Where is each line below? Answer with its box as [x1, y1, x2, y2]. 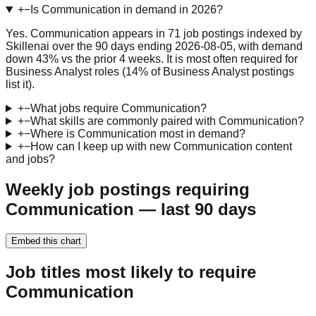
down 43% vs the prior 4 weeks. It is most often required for [6, 53, 298, 66]
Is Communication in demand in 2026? [30, 4, 223, 16]
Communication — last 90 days [6, 199, 256, 219]
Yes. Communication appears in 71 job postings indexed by [6, 28, 302, 40]
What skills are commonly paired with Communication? [30, 115, 304, 128]
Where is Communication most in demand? [30, 128, 245, 140]
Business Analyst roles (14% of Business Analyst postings [6, 66, 294, 78]
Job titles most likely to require [6, 262, 256, 281]
